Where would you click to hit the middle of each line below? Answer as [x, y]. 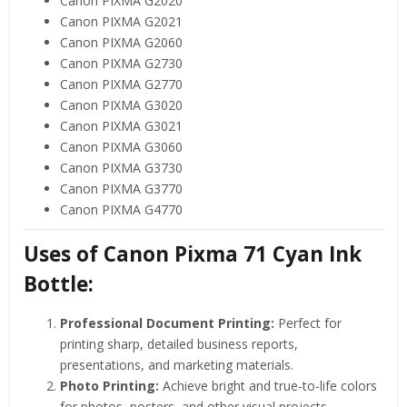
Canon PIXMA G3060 [121, 146]
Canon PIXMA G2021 [121, 21]
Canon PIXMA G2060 [121, 42]
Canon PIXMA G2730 [121, 63]
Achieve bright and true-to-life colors [268, 385]
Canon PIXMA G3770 [121, 188]
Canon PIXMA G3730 [121, 167]
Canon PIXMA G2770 [121, 84]
